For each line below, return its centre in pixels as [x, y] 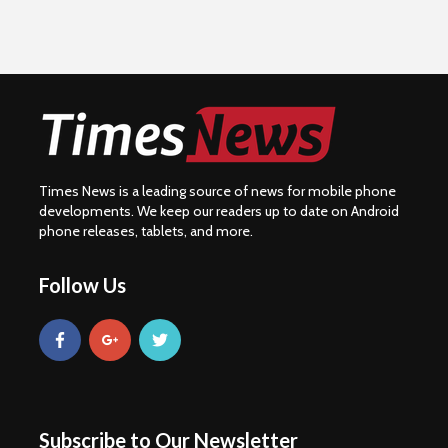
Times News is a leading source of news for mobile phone [217, 191]
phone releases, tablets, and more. [146, 231]
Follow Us [82, 285]
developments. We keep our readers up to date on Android [219, 211]
